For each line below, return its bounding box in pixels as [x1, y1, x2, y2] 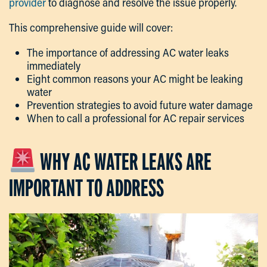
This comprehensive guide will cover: [9, 20, 173, 35]
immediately [27, 58, 80, 73]
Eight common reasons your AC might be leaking [27, 71, 243, 86]
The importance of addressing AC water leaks [27, 45, 229, 60]
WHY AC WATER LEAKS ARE [36, 148, 212, 175]
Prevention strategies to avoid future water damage [27, 97, 253, 112]
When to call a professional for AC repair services [27, 110, 244, 125]
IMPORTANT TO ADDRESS [9, 174, 164, 201]
